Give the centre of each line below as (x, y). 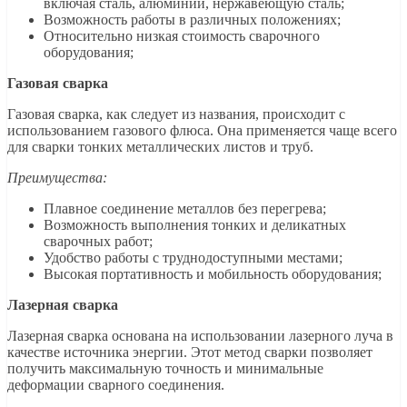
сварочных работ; (98, 242)
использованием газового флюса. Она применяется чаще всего (202, 131)
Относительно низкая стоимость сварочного (182, 36)
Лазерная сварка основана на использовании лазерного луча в (200, 336)
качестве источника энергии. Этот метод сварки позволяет (190, 352)
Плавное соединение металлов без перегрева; (185, 209)
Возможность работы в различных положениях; (192, 20)
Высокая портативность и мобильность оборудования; (213, 274)
